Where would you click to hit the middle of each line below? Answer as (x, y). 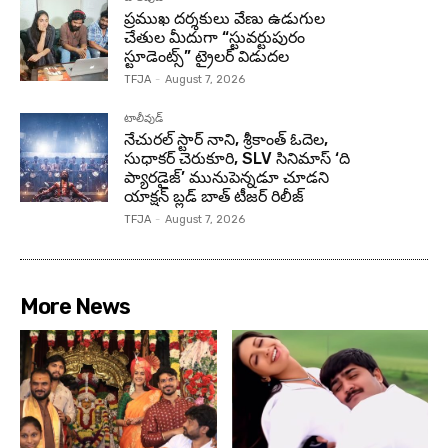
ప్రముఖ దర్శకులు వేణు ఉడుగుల (225, 19)
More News (75, 307)
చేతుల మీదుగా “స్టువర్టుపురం (215, 38)
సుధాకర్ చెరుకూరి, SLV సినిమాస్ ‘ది (237, 159)
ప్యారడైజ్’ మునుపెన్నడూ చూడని (227, 178)
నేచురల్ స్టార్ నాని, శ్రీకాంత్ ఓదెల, (226, 140)
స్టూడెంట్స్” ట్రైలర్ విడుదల (207, 57)
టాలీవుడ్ (144, 119)
